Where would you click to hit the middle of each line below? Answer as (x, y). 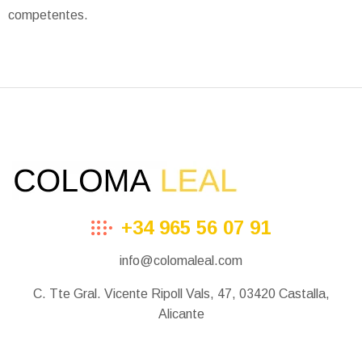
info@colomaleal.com (181, 260)
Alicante (181, 314)
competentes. (48, 15)
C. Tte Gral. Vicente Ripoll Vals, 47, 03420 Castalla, (181, 293)
